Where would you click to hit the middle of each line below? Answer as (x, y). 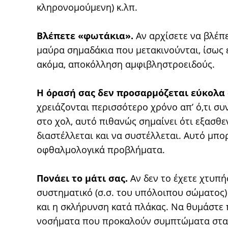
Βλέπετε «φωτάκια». (85, 36)
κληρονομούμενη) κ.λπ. (87, 7)
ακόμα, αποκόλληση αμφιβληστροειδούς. (126, 64)
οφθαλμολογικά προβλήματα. (101, 150)
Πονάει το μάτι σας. (82, 178)
